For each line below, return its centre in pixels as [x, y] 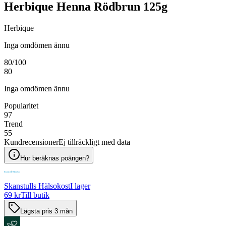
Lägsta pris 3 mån [46, 211]
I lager [80, 186]
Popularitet [21, 105]
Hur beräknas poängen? [55, 158]
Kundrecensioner [31, 142]
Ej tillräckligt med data [94, 142]
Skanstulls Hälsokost [37, 186]
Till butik [35, 195]
